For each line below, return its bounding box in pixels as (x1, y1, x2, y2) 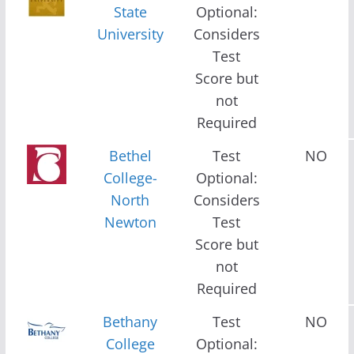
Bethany (103, 311, 158, 331)
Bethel (108, 145, 152, 165)
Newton (104, 212, 156, 232)
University (96, 24, 164, 43)
